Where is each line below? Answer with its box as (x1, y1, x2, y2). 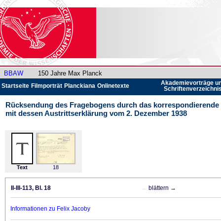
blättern (147, 184, 170, 191)
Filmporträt (31, 82, 62, 89)
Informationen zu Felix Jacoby (10, 205, 90, 212)
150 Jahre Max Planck (38, 70, 102, 77)
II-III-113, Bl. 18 (11, 184, 51, 191)
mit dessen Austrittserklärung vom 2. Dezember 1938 (5, 109, 187, 117)
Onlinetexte (97, 82, 129, 89)
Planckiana (64, 82, 95, 89)
